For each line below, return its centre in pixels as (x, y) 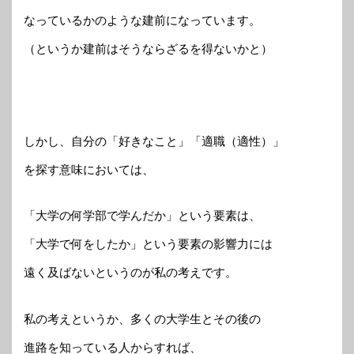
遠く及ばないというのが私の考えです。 (130, 273)
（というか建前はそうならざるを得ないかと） (148, 48)
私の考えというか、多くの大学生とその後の (142, 318)
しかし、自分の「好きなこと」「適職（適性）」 (154, 141)
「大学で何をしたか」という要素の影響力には (148, 244)
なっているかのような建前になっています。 (142, 20)
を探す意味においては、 (89, 169)
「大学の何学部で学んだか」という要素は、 (142, 216)
